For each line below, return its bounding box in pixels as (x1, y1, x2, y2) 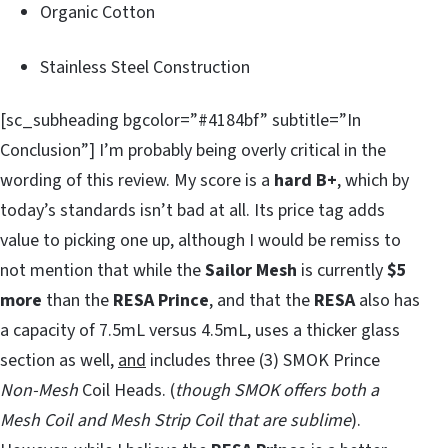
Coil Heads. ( (78, 378, 175, 404)
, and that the (209, 288, 314, 314)
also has (355, 288, 420, 314)
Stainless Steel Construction (40, 55, 250, 81)
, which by (337, 168, 409, 194)
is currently (297, 258, 387, 284)
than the (42, 288, 113, 314)
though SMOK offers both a (175, 378, 379, 404)
